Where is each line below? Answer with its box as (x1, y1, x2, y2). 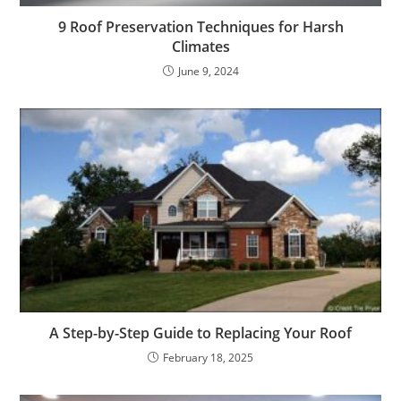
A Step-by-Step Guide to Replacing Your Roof (49, 322, 352, 343)
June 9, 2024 (177, 64, 239, 80)
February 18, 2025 (163, 349, 253, 365)
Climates (171, 37, 230, 57)
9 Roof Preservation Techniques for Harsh (57, 17, 344, 38)
